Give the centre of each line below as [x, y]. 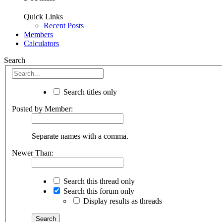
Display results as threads [122, 201]
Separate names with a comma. [80, 136]
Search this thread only [98, 181]
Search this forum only [98, 191]
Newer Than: [33, 153]
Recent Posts [64, 25]
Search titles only [89, 92]
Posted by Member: [42, 109]
